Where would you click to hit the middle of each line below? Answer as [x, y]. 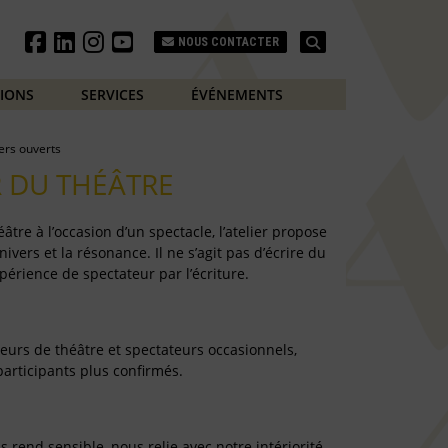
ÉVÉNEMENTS [236, 94]
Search [348, 40]
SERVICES [112, 94]
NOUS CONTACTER [228, 42]
